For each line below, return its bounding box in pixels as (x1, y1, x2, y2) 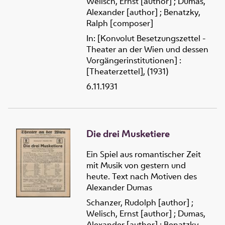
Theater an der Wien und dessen (86, 44, 208, 55)
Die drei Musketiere (86, 127, 170, 141)
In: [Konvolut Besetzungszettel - (86, 33, 205, 44)
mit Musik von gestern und (86, 159, 186, 171)
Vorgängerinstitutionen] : (86, 55, 181, 66)
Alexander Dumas (86, 181, 152, 193)
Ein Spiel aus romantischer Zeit (86, 148, 201, 160)
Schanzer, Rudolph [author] (86, 196, 189, 208)
